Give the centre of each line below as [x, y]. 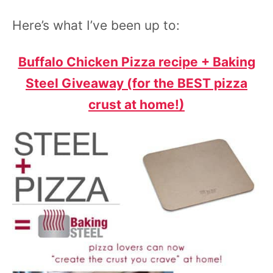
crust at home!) [136, 105]
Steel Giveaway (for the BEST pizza [136, 83]
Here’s [33, 25]
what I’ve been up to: [116, 25]
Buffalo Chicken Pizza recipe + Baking [136, 62]
